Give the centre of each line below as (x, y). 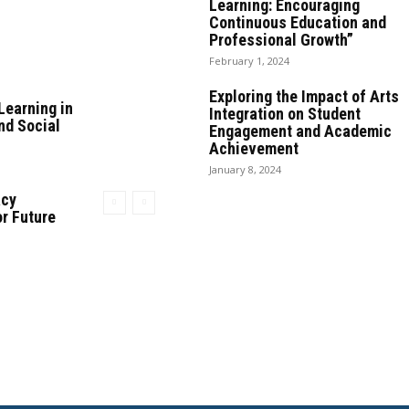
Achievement (253, 148)
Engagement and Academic (300, 131)
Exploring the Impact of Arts (304, 96)
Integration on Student (284, 113)
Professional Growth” (281, 39)
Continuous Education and (297, 22)
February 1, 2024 (249, 60)
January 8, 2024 (245, 169)
